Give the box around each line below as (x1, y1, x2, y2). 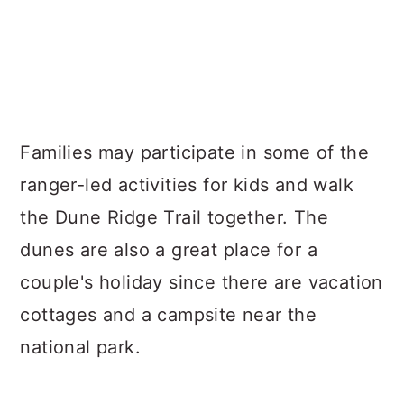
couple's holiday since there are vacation (20, 271, 383, 293)
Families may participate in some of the (20, 142, 369, 163)
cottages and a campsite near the (20, 304, 317, 326)
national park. (20, 336, 141, 358)
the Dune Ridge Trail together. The (20, 207, 328, 228)
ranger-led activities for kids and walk (20, 174, 353, 196)
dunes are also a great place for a (20, 239, 317, 261)
